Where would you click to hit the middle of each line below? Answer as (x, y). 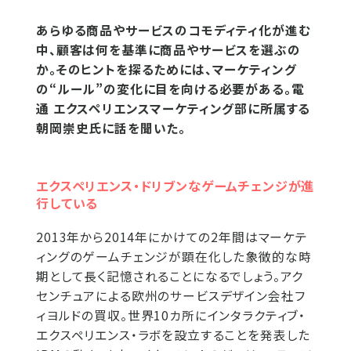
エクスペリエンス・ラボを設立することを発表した (174, 335)
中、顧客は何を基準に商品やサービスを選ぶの (168, 50)
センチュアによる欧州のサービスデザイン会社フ (171, 296)
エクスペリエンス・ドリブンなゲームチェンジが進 (175, 186)
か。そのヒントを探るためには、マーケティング (166, 69)
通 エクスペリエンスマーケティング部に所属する (174, 109)
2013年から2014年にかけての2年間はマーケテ (172, 237)
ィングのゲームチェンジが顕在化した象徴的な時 (174, 257)
